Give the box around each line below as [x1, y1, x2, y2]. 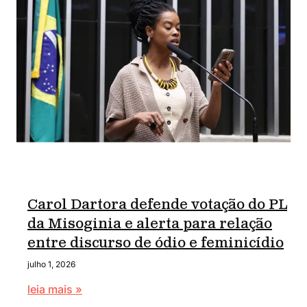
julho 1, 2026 [27, 259, 75, 269]
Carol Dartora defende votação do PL [27, 199, 287, 212]
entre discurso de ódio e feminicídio [27, 237, 284, 251]
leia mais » [27, 282, 82, 296]
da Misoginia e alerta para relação [27, 218, 272, 232]
